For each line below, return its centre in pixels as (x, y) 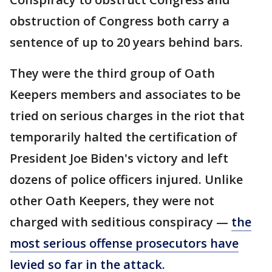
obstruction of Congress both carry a (120, 21)
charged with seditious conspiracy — (121, 222)
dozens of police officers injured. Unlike (126, 179)
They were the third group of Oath (112, 73)
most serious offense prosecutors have (124, 243)
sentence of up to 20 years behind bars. (126, 42)
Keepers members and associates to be (125, 94)
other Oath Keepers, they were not (112, 201)
